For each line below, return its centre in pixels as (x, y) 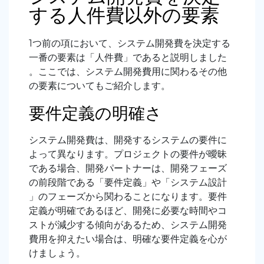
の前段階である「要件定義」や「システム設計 (128, 182)
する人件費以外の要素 (124, 15)
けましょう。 (57, 253)
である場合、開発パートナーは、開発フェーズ (128, 168)
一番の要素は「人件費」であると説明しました (128, 57)
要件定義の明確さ (95, 113)
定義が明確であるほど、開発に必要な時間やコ (128, 210)
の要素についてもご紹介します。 (100, 85)
